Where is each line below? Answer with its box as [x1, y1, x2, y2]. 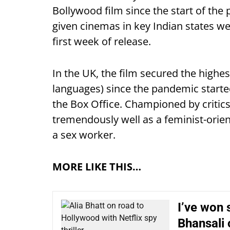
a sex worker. [52, 128, 116, 142]
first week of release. [52, 34, 151, 49]
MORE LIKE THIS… [52, 160, 141, 174]
